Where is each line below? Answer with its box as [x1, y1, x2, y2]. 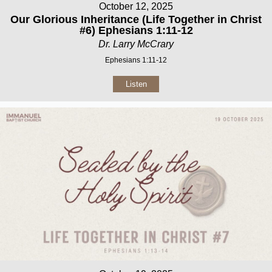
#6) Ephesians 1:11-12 [79, 24, 193, 36]
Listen [125, 79, 147, 89]
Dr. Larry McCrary [98, 38, 174, 49]
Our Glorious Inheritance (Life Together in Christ [10, 13, 262, 25]
